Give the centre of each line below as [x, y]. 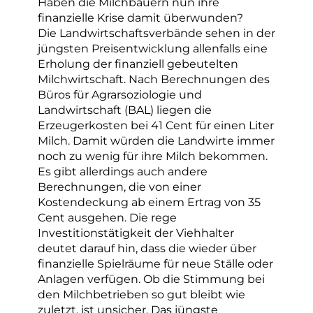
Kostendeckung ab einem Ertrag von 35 [149, 202]
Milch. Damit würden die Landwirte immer [156, 141]
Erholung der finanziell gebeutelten [138, 64]
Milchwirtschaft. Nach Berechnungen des [154, 79]
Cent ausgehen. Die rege [107, 218]
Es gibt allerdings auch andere [123, 172]
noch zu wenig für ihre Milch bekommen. [153, 156]
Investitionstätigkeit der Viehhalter [136, 233]
